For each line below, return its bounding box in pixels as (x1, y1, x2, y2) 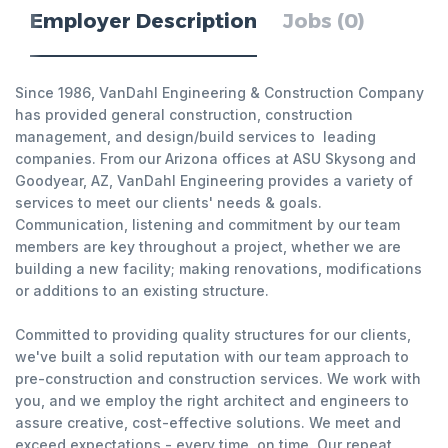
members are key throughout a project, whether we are (15, 238, 401, 255)
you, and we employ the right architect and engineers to (15, 392, 409, 409)
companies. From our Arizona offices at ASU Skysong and (15, 150, 416, 167)
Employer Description (30, 9, 257, 33)
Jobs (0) (283, 9, 365, 33)
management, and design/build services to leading (15, 128, 376, 145)
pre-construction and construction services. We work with (15, 370, 421, 387)
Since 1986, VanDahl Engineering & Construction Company (15, 84, 424, 101)
